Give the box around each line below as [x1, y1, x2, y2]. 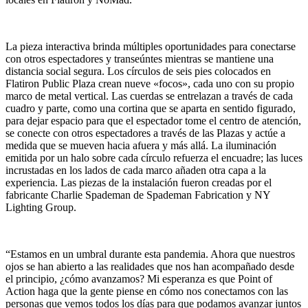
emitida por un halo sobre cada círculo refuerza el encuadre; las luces [5, 152, 302, 164]
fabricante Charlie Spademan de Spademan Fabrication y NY [5, 189, 270, 201]
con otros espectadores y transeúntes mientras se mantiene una [5, 53, 274, 65]
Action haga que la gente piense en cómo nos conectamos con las [5, 285, 288, 297]
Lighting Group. [5, 201, 76, 213]
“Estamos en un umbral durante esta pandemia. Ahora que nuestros [5, 248, 295, 260]
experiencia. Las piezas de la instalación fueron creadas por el [5, 177, 272, 188]
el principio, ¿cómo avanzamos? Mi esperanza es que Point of [5, 273, 272, 285]
